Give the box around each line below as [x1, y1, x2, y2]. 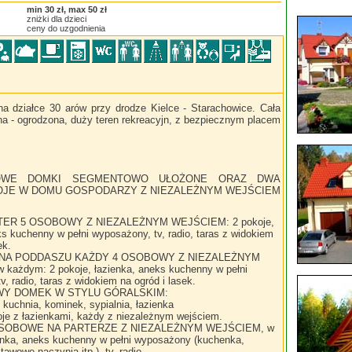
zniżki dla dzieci [27, 14, 86, 24]
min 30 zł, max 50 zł [27, 5, 107, 14]
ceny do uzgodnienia [27, 24, 105, 33]
